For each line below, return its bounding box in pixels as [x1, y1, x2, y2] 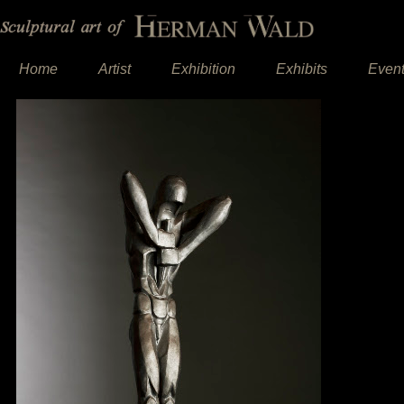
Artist [98, 61, 131, 77]
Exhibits [276, 61, 327, 77]
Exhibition [171, 61, 235, 77]
